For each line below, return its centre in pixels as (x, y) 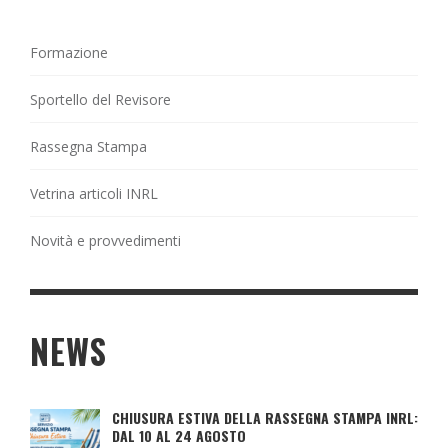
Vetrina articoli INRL (94, 194)
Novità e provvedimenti (105, 241)
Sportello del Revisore (100, 100)
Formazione (69, 53)
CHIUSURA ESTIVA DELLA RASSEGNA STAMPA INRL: (265, 418)
